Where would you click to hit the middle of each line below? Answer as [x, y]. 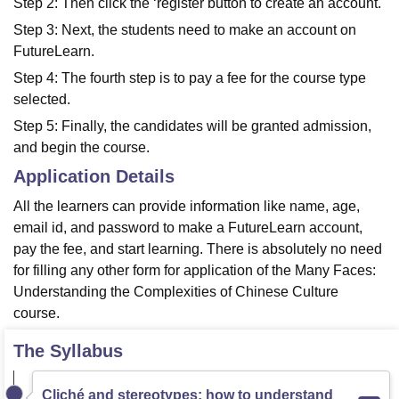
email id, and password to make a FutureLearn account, [188, 228]
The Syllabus [68, 351]
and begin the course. [81, 147]
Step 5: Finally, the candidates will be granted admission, [192, 126]
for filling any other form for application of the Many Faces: [195, 270]
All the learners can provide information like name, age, [187, 206]
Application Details [94, 176]
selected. [42, 99]
